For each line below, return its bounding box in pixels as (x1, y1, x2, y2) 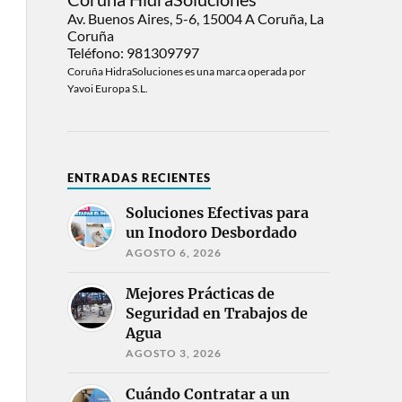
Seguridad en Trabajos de (125, 304, 308, 323)
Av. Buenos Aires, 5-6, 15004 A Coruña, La (66, 10, 324, 28)
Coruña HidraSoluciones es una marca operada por (66, 65, 306, 79)
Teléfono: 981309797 (66, 44, 199, 62)
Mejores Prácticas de (125, 284, 275, 303)
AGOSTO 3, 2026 (125, 346, 222, 361)
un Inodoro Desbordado (125, 223, 297, 242)
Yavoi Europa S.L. (66, 82, 148, 96)
